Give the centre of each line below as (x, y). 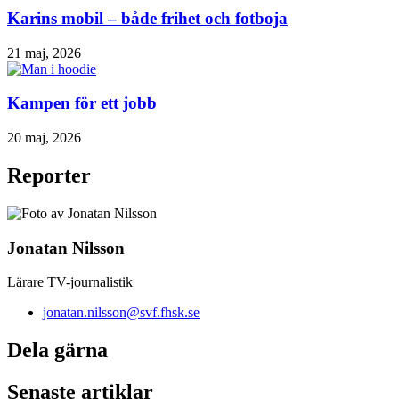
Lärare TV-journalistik (70, 282)
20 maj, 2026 (44, 138)
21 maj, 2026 (44, 53)
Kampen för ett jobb (82, 103)
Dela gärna (57, 350)
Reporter (49, 176)
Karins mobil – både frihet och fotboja (147, 19)
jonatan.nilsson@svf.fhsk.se (121, 313)
